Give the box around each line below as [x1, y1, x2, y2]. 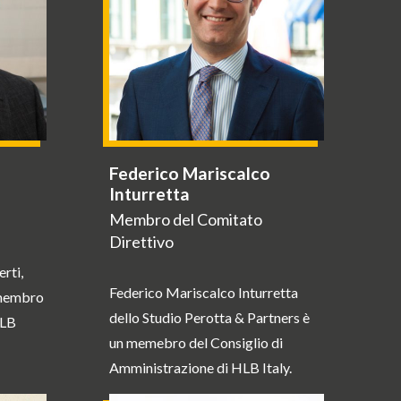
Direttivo [108, 231, 174, 252]
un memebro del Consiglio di [108, 333, 283, 351]
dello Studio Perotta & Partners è [108, 308, 310, 326]
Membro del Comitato [108, 209, 262, 229]
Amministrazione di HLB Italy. [108, 358, 292, 376]
